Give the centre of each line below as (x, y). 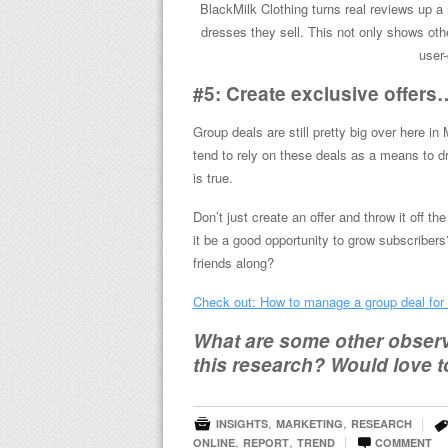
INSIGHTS (241, 424)
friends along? (233, 263)
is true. (212, 178)
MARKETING (309, 424)
